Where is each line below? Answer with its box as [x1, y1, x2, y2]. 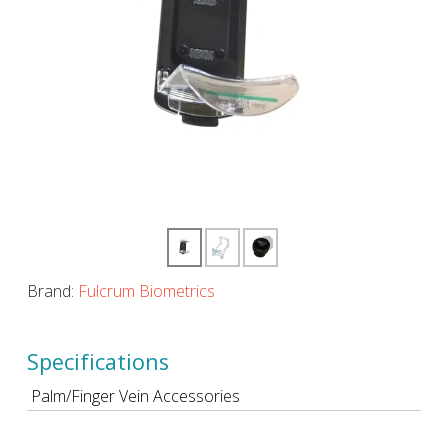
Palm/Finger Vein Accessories [31, 385, 240, 407]
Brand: [27, 280, 78, 302]
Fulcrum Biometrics [78, 280, 215, 302]
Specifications [27, 347, 169, 376]
